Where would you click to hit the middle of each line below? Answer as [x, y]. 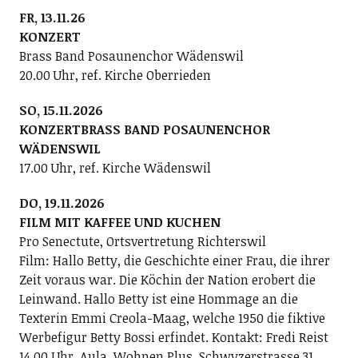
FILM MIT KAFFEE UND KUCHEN [119, 222]
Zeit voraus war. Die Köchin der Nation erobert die [167, 279]
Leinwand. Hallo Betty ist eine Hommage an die [158, 298]
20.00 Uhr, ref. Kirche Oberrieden [115, 75]
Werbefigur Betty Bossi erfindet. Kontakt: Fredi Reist [173, 337]
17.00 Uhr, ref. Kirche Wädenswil [115, 167]
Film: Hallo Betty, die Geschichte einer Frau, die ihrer [174, 260]
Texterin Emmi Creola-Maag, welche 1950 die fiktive [172, 318]
